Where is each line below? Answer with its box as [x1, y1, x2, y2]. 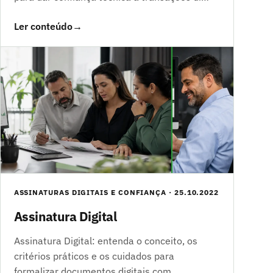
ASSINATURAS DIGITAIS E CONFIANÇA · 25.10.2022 [13, 188, 219, 197]
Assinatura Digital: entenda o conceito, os [13, 235, 197, 247]
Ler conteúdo [13, 19, 73, 32]
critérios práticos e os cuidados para [13, 250, 174, 263]
